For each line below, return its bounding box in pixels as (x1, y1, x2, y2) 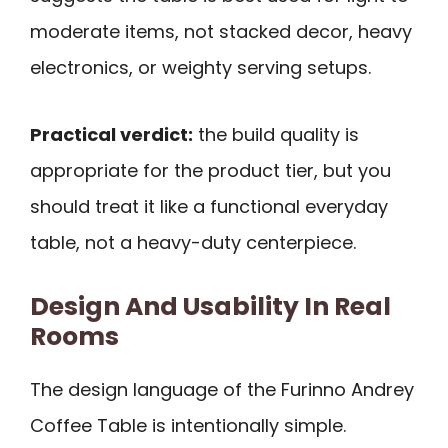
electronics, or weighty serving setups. (30, 55, 371, 81)
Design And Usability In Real (30, 288, 391, 324)
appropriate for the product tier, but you (30, 157, 391, 183)
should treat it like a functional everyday (30, 193, 388, 219)
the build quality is (193, 121, 359, 147)
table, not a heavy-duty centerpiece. (30, 229, 356, 255)
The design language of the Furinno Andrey (30, 376, 414, 402)
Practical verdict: (30, 121, 193, 147)
